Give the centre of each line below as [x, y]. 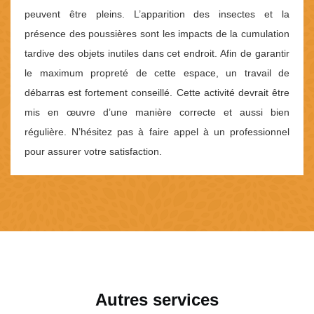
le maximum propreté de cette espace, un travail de [157, 73]
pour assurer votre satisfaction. [93, 152]
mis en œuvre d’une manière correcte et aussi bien [157, 112]
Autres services [157, 300]
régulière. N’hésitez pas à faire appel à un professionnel [157, 132]
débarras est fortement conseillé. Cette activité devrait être [157, 93]
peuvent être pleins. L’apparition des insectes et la [157, 14]
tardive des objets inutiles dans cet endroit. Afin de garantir [157, 54]
